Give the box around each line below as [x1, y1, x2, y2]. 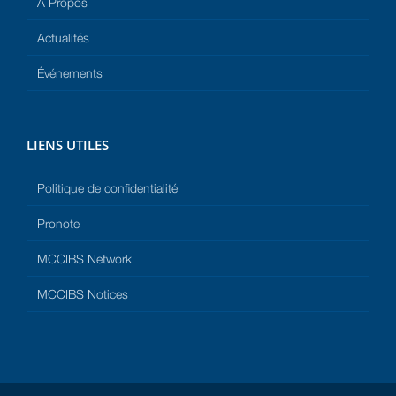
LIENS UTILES [27, 136, 109, 155]
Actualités [37, 30, 89, 46]
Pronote [37, 216, 80, 232]
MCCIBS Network [37, 251, 132, 267]
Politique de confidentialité [37, 180, 178, 196]
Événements [37, 65, 103, 81]
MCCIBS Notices [37, 286, 128, 302]
